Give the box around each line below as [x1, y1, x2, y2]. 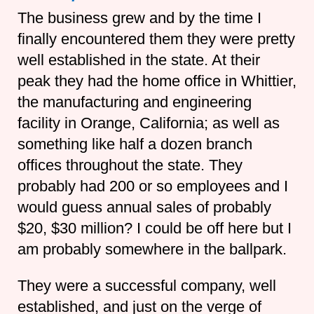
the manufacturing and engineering [17, 93, 252, 111]
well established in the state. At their [17, 50, 260, 69]
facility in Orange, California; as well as [17, 114, 280, 132]
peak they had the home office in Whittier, [17, 71, 296, 90]
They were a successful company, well [17, 276, 276, 294]
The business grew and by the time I [17, 8, 261, 27]
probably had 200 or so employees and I [17, 177, 288, 195]
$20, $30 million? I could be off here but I [17, 219, 292, 237]
